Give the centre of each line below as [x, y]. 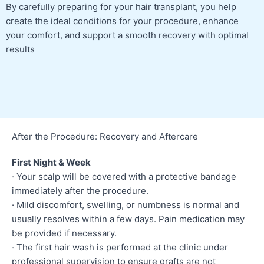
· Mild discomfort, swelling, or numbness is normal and [126, 204]
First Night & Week [51, 162]
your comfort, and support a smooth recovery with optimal [127, 35]
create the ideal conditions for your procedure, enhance [122, 21]
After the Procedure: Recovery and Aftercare [105, 136]
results [20, 49]
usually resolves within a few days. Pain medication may [128, 219]
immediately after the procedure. [80, 190]
